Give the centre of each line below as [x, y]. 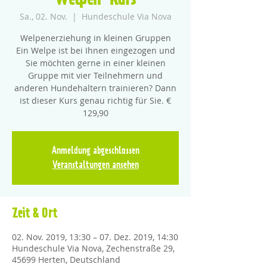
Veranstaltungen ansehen [95, 165]
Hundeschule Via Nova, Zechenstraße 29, [93, 248]
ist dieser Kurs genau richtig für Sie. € [95, 100]
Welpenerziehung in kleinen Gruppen [95, 38]
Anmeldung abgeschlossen [95, 151]
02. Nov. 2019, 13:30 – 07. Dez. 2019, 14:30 [95, 237]
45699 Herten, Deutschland [66, 260]
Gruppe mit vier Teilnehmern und [95, 75]
